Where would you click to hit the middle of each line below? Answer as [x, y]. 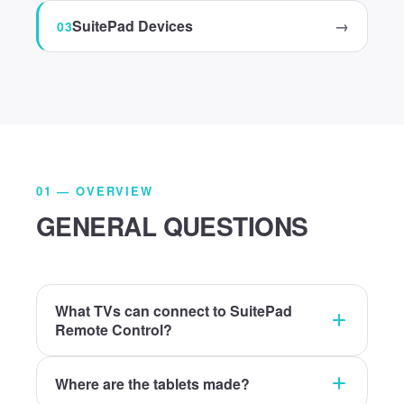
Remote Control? [114, 330]
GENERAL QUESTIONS [172, 226]
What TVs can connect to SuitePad [174, 311]
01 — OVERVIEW [95, 191]
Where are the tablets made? [152, 383]
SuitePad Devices [133, 26]
